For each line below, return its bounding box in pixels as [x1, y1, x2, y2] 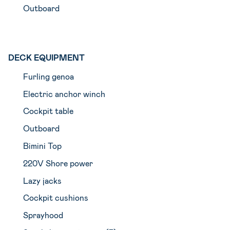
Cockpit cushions [23, 193, 88, 203]
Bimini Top [23, 141, 62, 150]
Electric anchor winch [23, 88, 105, 99]
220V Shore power [23, 158, 93, 168]
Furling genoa [23, 71, 74, 81]
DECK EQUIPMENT [8, 52, 85, 62]
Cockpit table [23, 106, 73, 116]
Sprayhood [23, 210, 63, 220]
